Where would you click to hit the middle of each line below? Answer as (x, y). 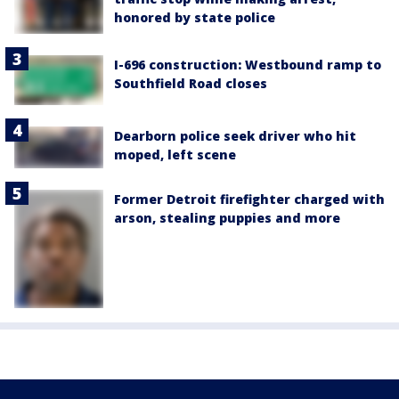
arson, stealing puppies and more (227, 217)
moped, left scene (175, 155)
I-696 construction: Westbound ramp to (248, 65)
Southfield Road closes (191, 84)
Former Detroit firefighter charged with (249, 199)
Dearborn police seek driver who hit (235, 136)
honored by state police (195, 18)
